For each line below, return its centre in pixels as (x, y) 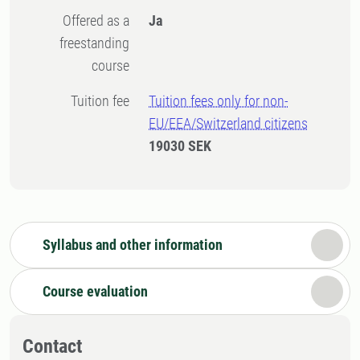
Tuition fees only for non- (219, 101)
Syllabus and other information (133, 245)
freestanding (95, 43)
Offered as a (67, 20)
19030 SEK (180, 146)
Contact (52, 346)
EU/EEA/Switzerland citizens (229, 123)
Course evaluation (95, 291)
